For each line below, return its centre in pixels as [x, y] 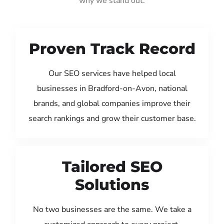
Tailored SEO [112, 166]
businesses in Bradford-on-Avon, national [112, 88]
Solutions [112, 184]
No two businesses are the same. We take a [112, 209]
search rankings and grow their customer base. [112, 118]
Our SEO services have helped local [112, 73]
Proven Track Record [112, 48]
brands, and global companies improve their [112, 103]
